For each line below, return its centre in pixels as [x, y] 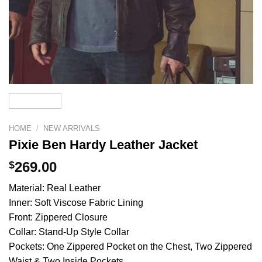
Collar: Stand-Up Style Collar [69, 232]
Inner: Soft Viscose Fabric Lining [76, 203]
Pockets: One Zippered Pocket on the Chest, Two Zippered [130, 247]
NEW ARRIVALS [72, 128]
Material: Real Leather [55, 188]
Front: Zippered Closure [58, 218]
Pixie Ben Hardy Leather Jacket [103, 145]
